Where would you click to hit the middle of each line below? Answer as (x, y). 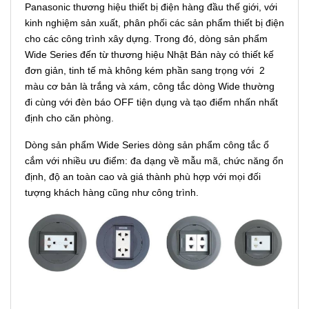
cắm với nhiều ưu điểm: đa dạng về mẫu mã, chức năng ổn (154, 160)
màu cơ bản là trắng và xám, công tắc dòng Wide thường (150, 86)
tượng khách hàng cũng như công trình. (112, 192)
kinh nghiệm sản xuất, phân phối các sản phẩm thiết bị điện (154, 22)
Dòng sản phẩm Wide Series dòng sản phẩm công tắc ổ (147, 144)
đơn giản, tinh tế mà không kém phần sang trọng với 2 (145, 70)
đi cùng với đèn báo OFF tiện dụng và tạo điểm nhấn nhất (151, 102)
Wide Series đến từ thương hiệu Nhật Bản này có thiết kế (149, 54)
